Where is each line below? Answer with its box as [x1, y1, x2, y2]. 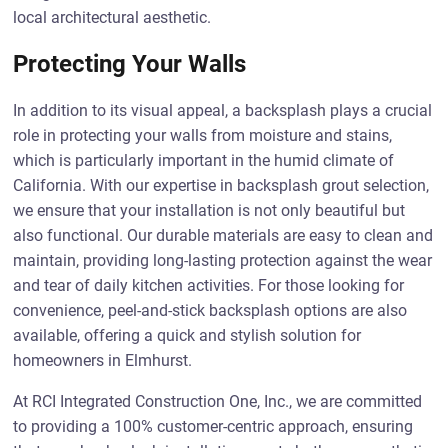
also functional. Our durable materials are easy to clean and [13, 226, 434, 245]
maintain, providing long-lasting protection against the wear [13, 251, 433, 270]
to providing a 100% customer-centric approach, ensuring [13, 417, 414, 436]
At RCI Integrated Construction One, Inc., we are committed [13, 392, 423, 411]
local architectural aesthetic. [13, 8, 212, 27]
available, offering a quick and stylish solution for [13, 326, 362, 345]
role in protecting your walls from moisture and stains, [13, 126, 393, 145]
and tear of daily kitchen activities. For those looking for [13, 276, 405, 295]
